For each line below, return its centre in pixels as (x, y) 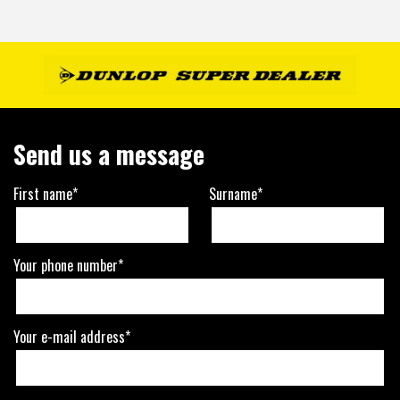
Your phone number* (68, 266)
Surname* (236, 194)
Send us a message (109, 154)
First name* (46, 194)
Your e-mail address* (72, 337)
